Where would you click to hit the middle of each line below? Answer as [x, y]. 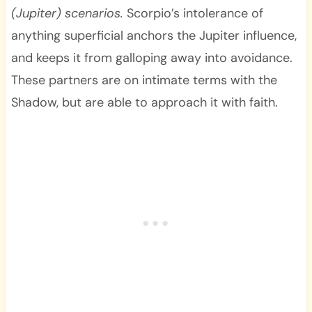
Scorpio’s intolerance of [193, 13]
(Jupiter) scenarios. [67, 13]
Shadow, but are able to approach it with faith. [144, 102]
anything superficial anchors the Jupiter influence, [154, 35]
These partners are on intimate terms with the [144, 80]
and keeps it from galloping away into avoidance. [151, 57]
